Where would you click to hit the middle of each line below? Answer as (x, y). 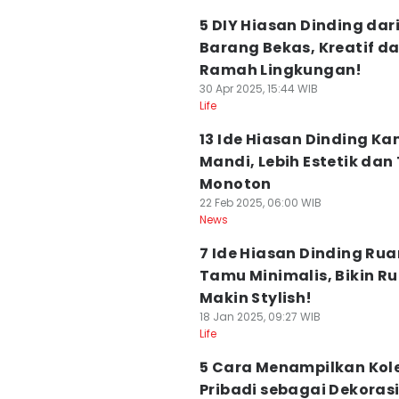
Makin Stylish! (256, 298)
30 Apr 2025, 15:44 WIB (259, 89)
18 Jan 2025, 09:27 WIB (260, 317)
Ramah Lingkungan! (281, 70)
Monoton (236, 184)
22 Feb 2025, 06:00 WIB (261, 203)
